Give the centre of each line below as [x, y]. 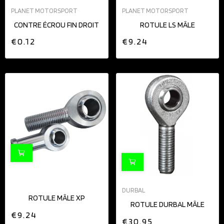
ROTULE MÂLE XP [56, 198]
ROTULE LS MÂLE [167, 25]
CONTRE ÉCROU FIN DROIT [57, 25]
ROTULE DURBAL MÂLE [167, 204]
